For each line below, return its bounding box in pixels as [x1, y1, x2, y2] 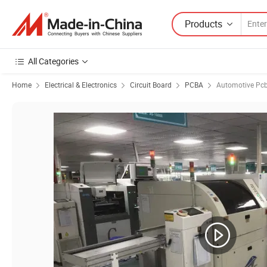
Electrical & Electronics [45, 80, 117, 89]
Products [185, 17, 222, 30]
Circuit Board [130, 80, 172, 89]
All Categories [28, 55, 79, 67]
